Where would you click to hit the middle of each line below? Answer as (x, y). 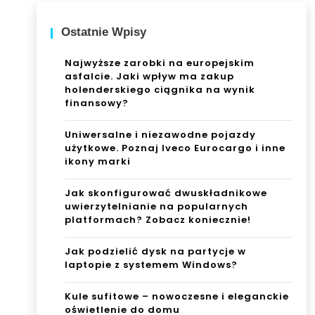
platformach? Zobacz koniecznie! (158, 220)
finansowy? (97, 103)
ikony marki (98, 162)
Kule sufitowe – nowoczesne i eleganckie (177, 297)
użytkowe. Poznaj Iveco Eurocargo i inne (175, 148)
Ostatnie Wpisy (104, 32)
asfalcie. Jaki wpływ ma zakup (149, 77)
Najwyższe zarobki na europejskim (160, 63)
